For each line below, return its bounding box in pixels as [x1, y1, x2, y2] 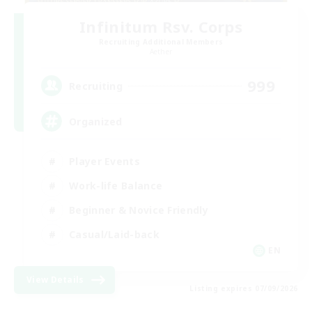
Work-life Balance [69, 178, 163, 192]
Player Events [69, 154, 140, 168]
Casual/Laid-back [69, 227, 159, 241]
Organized [69, 114, 123, 128]
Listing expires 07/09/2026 [189, 283, 298, 293]
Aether [149, 47, 173, 56]
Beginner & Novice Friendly [69, 203, 208, 217]
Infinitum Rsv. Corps [79, 16, 242, 37]
